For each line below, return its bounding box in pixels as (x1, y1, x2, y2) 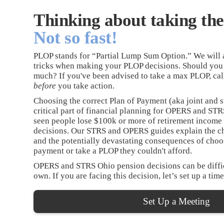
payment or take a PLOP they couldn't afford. (33, 145, 192, 155)
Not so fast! (33, 27, 117, 47)
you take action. (56, 80, 115, 90)
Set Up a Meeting (143, 195, 210, 206)
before (33, 80, 56, 90)
